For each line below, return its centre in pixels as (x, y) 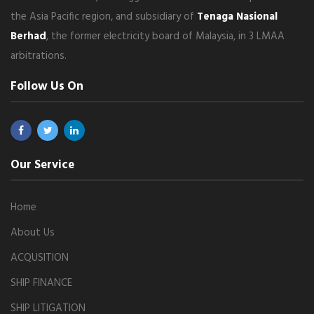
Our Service (42, 165)
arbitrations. (39, 56)
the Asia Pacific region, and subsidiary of (104, 16)
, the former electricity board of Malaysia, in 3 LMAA (165, 36)
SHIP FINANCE (41, 283)
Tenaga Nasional (237, 16)
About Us (33, 232)
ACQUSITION (40, 258)
